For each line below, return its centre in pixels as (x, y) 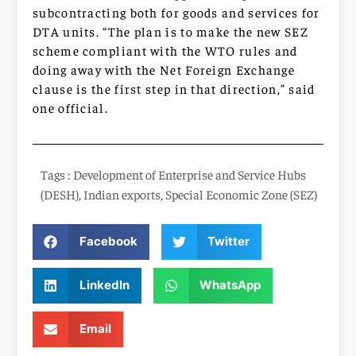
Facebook (108, 242)
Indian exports (122, 193)
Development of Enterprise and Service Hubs (190, 174)
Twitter (228, 242)
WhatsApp (230, 285)
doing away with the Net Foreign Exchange (164, 69)
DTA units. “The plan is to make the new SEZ (170, 31)
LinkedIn (104, 285)
